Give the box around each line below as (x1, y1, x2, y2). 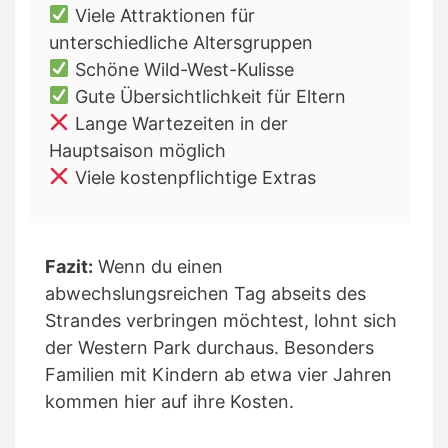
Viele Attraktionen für (69, 4, 255, 26)
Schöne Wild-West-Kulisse (69, 58, 294, 80)
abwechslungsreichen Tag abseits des (45, 282, 366, 304)
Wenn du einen (93, 255, 223, 277)
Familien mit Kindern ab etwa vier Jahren (45, 363, 392, 385)
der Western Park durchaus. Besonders (45, 336, 374, 358)
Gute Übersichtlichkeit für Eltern (69, 85, 346, 107)
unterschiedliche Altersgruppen (49, 31, 313, 53)
